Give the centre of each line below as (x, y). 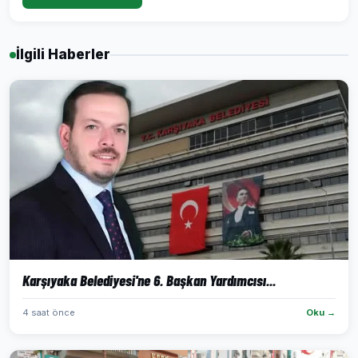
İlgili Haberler (63, 54)
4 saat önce (49, 312)
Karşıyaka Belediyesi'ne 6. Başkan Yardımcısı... (149, 280)
